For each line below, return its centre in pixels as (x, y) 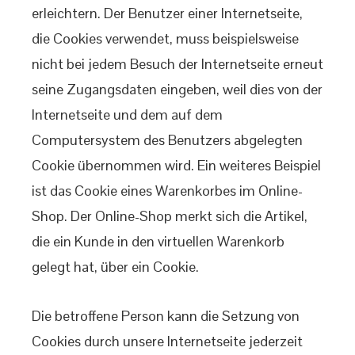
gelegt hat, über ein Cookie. (115, 267)
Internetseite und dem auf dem (127, 115)
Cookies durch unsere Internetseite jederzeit (167, 341)
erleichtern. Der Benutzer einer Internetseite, (167, 13)
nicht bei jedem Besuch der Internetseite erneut (177, 64)
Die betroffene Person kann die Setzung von (166, 316)
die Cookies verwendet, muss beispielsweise (165, 38)
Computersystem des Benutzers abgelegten (167, 140)
